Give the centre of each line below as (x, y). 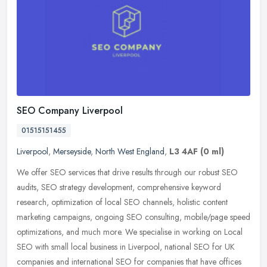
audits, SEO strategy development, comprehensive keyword (119, 187)
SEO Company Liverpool (70, 110)
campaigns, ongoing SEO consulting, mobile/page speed (152, 217)
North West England (130, 151)
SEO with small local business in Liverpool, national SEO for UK (126, 246)
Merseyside (72, 151)
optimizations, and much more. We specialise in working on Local (130, 232)
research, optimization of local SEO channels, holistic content (122, 202)
